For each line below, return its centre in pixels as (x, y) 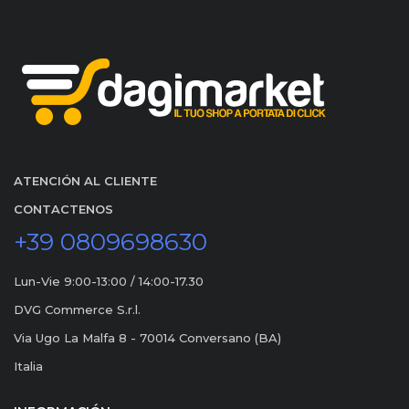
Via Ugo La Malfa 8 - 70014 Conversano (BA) (147, 338)
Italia (28, 367)
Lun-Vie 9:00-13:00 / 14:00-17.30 (109, 282)
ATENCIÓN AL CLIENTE (85, 181)
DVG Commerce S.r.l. (77, 310)
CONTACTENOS (63, 210)
